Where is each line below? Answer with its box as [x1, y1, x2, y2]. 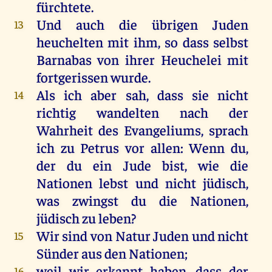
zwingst [72, 191, 118, 209]
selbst [213, 33, 249, 51]
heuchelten [36, 33, 103, 51]
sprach [209, 121, 249, 139]
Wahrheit [36, 121, 93, 139]
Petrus [80, 138, 120, 157]
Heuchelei [160, 50, 222, 69]
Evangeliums [124, 121, 202, 139]
